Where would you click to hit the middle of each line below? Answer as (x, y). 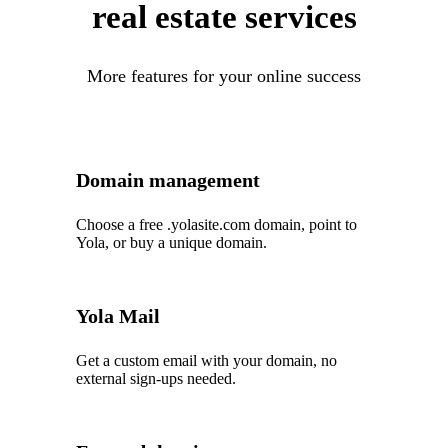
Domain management (168, 180)
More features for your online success (224, 76)
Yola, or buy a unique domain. (172, 242)
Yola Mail (118, 316)
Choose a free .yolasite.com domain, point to (217, 224)
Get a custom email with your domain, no (207, 360)
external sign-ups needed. (156, 378)
